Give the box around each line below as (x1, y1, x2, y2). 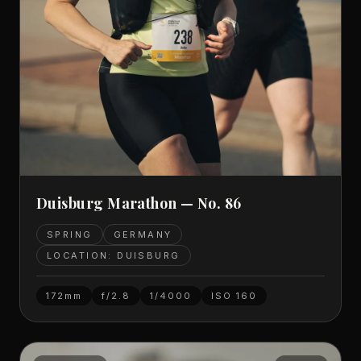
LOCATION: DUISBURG (47, 250, 180, 262)
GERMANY (113, 229, 172, 241)
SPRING (47, 229, 93, 241)
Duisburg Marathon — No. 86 (36, 193, 242, 214)
